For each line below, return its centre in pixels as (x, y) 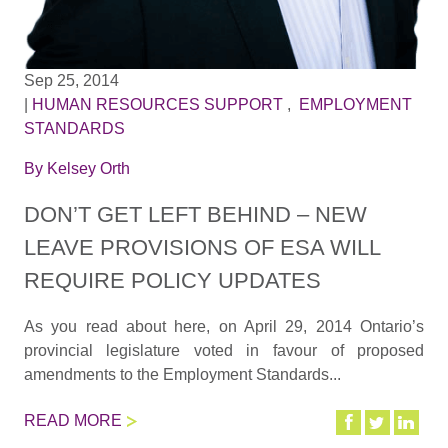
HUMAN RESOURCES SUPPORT (157, 105)
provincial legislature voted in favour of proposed (224, 350)
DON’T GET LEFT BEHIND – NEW (195, 214)
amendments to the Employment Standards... (182, 374)
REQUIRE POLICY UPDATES (172, 280)
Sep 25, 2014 (71, 81)
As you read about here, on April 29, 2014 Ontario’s (224, 326)
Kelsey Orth (88, 169)
